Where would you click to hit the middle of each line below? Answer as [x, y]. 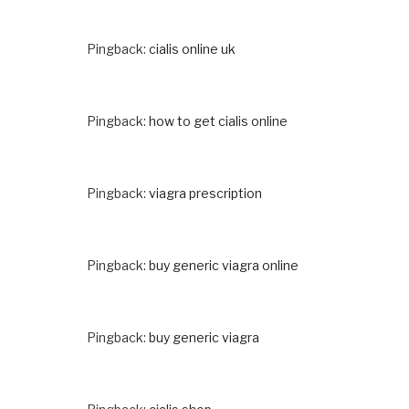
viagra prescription [205, 193]
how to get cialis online [218, 121]
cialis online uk [192, 48]
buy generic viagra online [224, 265]
